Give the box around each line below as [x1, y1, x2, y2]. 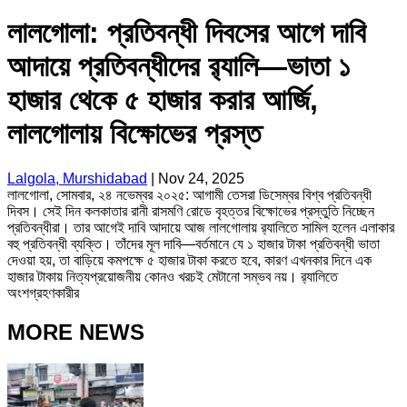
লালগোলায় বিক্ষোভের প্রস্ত [7, 117, 261, 151]
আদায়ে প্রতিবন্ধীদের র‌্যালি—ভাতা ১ [7, 50, 351, 84]
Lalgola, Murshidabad [7, 170, 147, 186]
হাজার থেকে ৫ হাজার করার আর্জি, [7, 84, 318, 117]
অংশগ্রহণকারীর [7, 284, 79, 301]
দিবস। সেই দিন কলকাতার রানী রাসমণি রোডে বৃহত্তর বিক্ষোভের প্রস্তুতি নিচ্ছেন [7, 203, 374, 219]
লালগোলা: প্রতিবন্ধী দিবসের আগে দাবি [7, 16, 366, 50]
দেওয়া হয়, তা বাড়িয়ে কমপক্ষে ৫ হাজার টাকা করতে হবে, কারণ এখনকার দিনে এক [7, 252, 372, 268]
